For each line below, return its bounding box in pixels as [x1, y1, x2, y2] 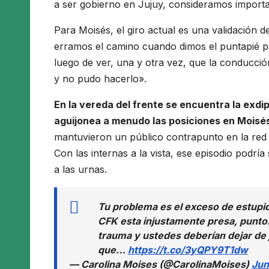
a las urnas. [54, 163, 107, 176]
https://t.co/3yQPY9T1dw [128, 244, 248, 256]
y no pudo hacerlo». [54, 73, 147, 85]
